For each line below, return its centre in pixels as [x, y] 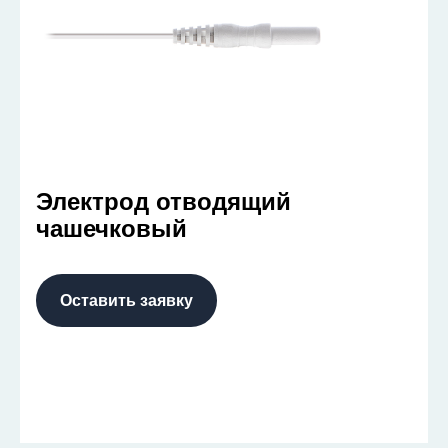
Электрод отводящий [163, 202]
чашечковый [111, 229]
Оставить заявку [126, 301]
